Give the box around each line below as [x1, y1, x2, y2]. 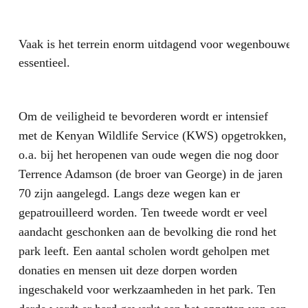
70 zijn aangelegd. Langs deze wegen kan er [18, 186, 240, 201]
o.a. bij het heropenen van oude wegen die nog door [18, 148, 278, 162]
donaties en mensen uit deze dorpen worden [18, 263, 237, 278]
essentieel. [18, 56, 70, 70]
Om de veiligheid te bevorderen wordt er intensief [18, 109, 268, 124]
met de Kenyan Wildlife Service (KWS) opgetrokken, [18, 129, 287, 143]
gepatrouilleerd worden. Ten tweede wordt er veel [18, 206, 267, 220]
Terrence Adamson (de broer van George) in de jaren [18, 167, 283, 181]
